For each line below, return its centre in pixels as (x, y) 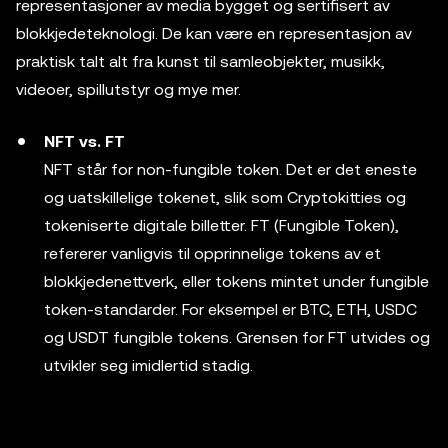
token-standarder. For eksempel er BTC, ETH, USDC (230, 309)
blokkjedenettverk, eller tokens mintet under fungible (236, 281)
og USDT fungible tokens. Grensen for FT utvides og (237, 337)
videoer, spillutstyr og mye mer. (128, 89)
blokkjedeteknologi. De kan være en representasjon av (214, 33)
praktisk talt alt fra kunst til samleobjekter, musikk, (200, 61)
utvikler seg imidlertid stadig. (148, 365)
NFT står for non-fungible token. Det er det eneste (230, 169)
